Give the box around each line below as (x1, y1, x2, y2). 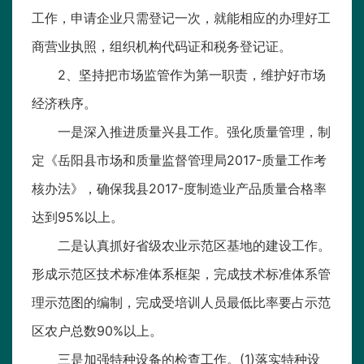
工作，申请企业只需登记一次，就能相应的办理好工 (32, 10, 331, 27)
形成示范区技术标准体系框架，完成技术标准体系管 (32, 266, 331, 283)
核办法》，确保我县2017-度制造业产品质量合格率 (32, 180, 327, 197)
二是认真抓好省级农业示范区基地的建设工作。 (58, 237, 331, 254)
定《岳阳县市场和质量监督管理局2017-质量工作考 (32, 152, 327, 169)
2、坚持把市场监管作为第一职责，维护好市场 (58, 67, 326, 84)
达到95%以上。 (32, 209, 123, 226)
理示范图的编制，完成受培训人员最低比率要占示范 (32, 294, 331, 311)
